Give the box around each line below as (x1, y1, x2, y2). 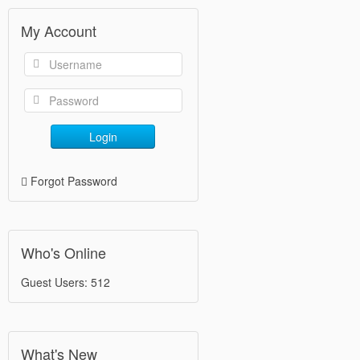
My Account (21, 20, 96, 41)
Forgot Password (31, 173, 117, 189)
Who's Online (21, 242, 106, 263)
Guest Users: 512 (21, 274, 110, 290)
